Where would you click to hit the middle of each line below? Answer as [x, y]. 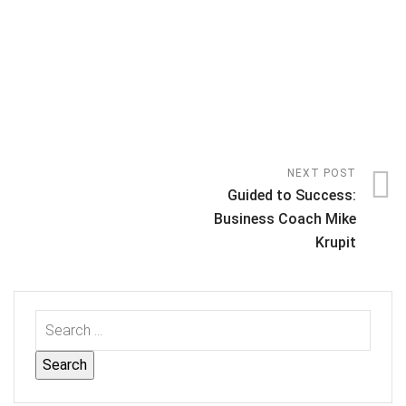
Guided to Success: [292, 195]
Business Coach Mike [285, 219]
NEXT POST [322, 173]
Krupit [336, 242]
